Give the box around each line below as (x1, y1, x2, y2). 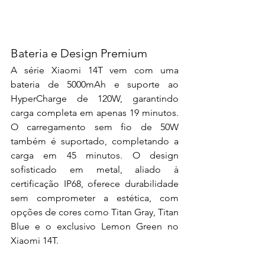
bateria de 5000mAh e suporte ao (11, 79, 179, 91)
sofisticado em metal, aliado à (11, 164, 179, 176)
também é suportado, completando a (11, 135, 179, 147)
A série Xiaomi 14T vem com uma (11, 64, 179, 76)
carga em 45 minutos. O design (11, 150, 179, 161)
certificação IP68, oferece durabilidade (11, 178, 179, 190)
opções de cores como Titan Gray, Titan (11, 206, 179, 218)
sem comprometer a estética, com (11, 192, 179, 204)
